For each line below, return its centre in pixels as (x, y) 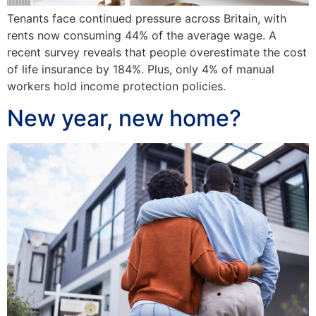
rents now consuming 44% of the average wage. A (142, 36)
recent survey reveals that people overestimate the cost (157, 53)
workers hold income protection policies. (116, 86)
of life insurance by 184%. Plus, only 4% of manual (141, 69)
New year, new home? (124, 118)
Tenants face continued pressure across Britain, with (147, 19)
